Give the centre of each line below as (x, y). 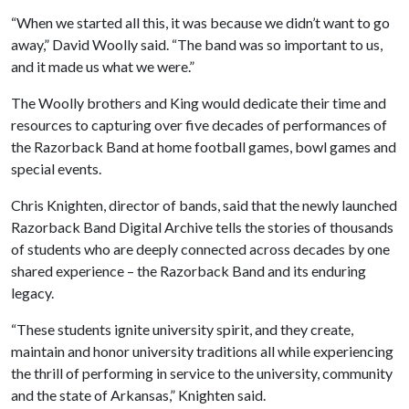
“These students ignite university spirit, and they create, (182, 329)
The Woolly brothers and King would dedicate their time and (199, 102)
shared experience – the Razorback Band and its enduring (189, 270)
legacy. (34, 292)
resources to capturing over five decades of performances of (199, 124)
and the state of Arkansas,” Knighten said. (138, 394)
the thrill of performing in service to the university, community (202, 372)
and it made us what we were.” (104, 66)
